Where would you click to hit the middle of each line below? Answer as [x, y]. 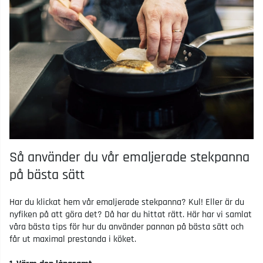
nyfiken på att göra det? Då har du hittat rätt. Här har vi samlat [131, 214]
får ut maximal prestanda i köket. [73, 239]
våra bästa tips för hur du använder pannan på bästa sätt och [127, 227]
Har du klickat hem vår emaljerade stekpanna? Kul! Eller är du [127, 202]
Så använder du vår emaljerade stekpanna [129, 157]
